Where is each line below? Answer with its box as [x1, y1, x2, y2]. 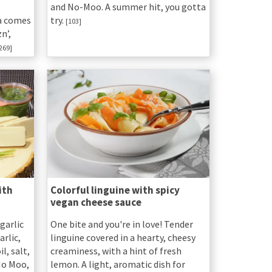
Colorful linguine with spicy [50, 183, 180, 197]
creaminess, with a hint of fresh [50, 245, 182, 257]
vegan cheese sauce [50, 195, 141, 209]
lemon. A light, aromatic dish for [50, 258, 185, 271]
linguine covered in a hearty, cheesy [50, 231, 195, 244]
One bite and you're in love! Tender [50, 218, 193, 231]
